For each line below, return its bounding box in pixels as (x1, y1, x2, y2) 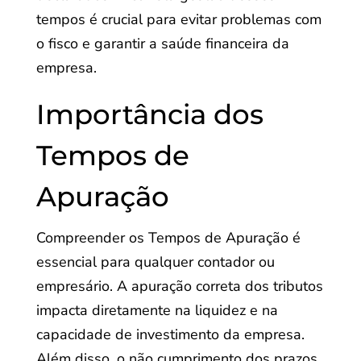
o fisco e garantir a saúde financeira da (35, 34, 289, 53)
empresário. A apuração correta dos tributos (35, 276, 323, 296)
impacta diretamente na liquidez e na (35, 301, 278, 320)
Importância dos (35, 98, 263, 131)
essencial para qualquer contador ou (35, 252, 275, 272)
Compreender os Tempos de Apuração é (35, 228, 301, 247)
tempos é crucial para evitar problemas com (35, 10, 322, 29)
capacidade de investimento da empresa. (35, 325, 305, 344)
